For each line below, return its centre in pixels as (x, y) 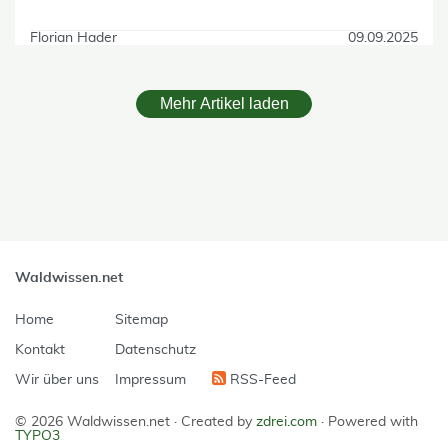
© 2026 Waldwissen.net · (98, 421)
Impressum (150, 379)
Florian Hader (73, 37)
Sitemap (141, 319)
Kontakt (40, 349)
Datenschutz (155, 349)
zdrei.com (286, 421)
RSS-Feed (261, 379)
